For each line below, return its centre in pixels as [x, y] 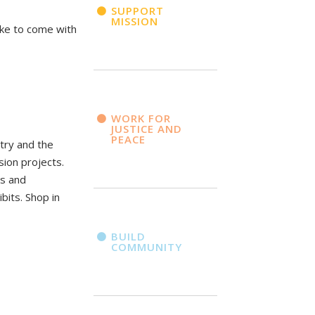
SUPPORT [137, 10]
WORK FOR [141, 118]
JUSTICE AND [146, 128]
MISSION [134, 21]
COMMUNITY [146, 246]
